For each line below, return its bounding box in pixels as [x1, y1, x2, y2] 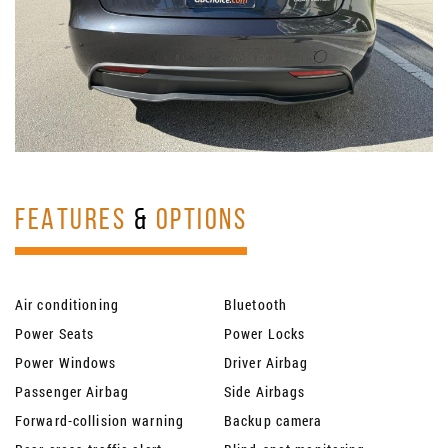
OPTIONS [155, 206, 248, 238]
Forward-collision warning [15, 411, 184, 431]
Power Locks [224, 324, 306, 344]
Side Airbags [224, 382, 306, 402]
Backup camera [224, 411, 323, 431]
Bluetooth [224, 295, 288, 315]
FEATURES [15, 206, 127, 238]
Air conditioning [15, 295, 119, 315]
